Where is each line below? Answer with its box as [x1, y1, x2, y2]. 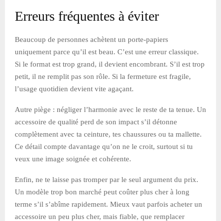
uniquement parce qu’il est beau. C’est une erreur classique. [15, 47, 199, 56]
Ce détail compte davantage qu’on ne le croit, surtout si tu [15, 142, 193, 150]
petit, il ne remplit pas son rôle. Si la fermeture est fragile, [15, 72, 191, 80]
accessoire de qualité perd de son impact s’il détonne [15, 117, 177, 126]
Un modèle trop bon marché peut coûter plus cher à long [15, 187, 189, 196]
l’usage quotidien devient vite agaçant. [15, 84, 134, 93]
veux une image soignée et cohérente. [15, 154, 131, 163]
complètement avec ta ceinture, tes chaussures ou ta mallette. [15, 130, 202, 138]
